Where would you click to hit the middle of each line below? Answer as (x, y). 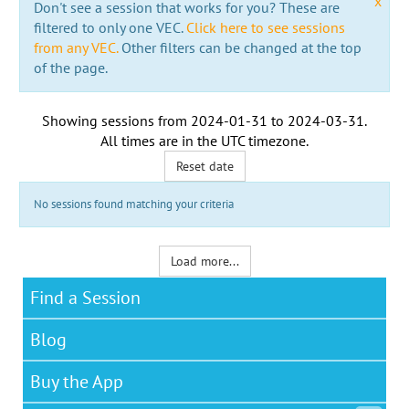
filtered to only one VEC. (110, 27)
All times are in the (161, 140)
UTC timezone (263, 140)
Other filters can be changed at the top (239, 47)
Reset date (204, 166)
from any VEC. (75, 47)
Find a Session (85, 297)
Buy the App (77, 381)
